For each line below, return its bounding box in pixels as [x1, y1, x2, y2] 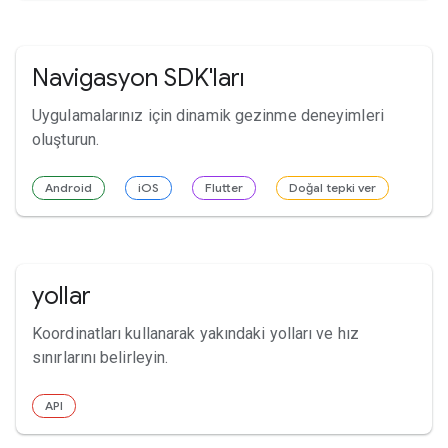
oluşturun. [32, 129, 99, 149]
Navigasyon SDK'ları [32, 62, 245, 93]
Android [45, 179, 92, 195]
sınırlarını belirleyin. [32, 347, 169, 367]
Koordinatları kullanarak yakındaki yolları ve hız [32, 323, 359, 343]
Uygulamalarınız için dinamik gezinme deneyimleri [32, 105, 384, 125]
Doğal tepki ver [289, 179, 376, 195]
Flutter [205, 179, 243, 195]
